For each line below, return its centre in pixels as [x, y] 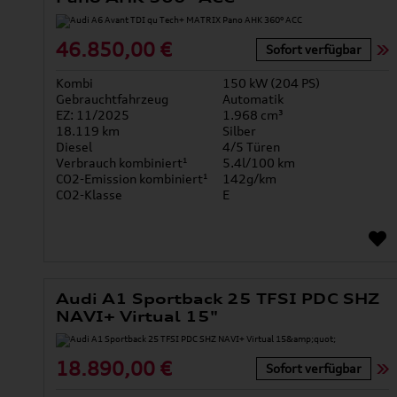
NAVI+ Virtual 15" [137, 317]
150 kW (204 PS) [271, 83]
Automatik [253, 99]
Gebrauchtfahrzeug [112, 99]
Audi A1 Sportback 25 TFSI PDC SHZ [217, 299]
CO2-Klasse [89, 195]
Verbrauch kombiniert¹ [121, 163]
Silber [239, 131]
